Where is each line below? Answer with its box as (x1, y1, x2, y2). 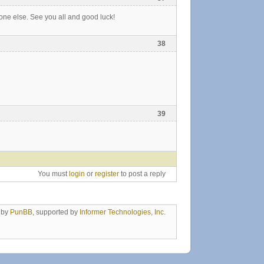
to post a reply (119, 170, 166, 179)
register (95, 170, 119, 179)
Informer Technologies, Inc (80, 208, 164, 217)
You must (38, 170, 69, 179)
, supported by (32, 208, 80, 217)
